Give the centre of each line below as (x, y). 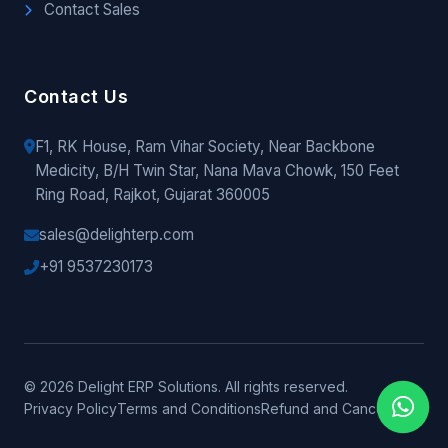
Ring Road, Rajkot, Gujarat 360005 (152, 195)
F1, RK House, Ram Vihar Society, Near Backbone (205, 147)
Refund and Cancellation (342, 409)
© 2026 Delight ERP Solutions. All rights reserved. (186, 387)
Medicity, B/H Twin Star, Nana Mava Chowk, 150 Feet (217, 171)
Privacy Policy (70, 409)
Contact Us (76, 97)
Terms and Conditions (189, 409)
